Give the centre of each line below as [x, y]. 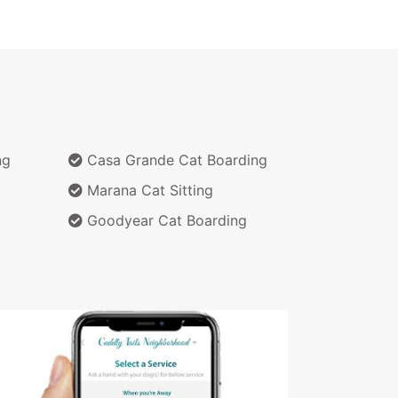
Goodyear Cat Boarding [165, 220]
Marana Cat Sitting [148, 190]
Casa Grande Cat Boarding [175, 159]
